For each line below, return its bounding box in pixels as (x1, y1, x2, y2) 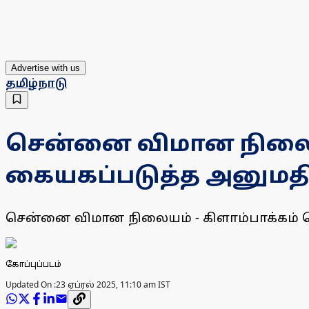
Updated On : (6, 279, 56, 291)
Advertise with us (11, 63, 80, 74)
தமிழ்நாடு (6, 75, 67, 91)
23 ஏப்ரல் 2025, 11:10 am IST (56, 279, 170, 291)
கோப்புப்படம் (6, 258, 61, 270)
